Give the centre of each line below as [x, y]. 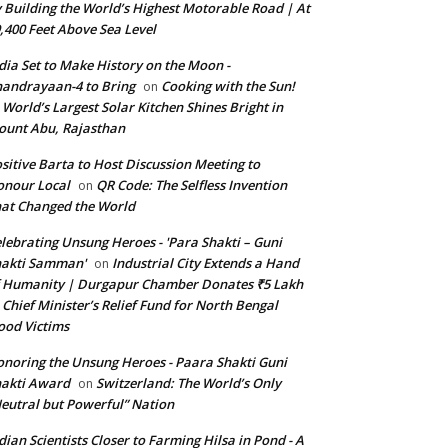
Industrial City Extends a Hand [205, 263]
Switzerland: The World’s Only [188, 383]
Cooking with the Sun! [228, 86]
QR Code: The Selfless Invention [191, 185]
